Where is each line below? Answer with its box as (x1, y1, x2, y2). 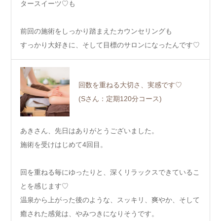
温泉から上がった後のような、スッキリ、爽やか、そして (20, 196, 200, 204)
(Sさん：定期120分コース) (78, 95, 162, 103)
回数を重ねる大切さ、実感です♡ (78, 81, 182, 89)
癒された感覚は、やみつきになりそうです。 (20, 210, 158, 218)
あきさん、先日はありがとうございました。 (20, 127, 158, 135)
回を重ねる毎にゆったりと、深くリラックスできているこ (20, 168, 200, 177)
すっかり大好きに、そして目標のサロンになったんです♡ (20, 41, 200, 49)
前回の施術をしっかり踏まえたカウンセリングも (20, 27, 172, 36)
